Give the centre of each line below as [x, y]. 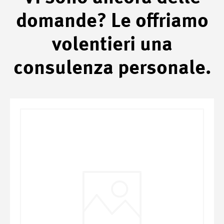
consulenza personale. [112, 68]
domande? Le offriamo [112, 21]
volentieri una [112, 45]
